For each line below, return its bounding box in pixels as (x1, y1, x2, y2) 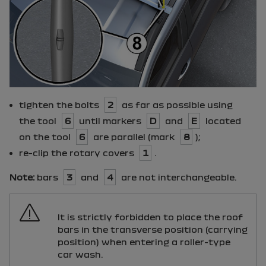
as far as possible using (119, 100, 233, 109)
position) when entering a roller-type (58, 237, 230, 246)
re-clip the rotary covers (19, 148, 137, 157)
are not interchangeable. (119, 172, 236, 182)
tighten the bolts (19, 100, 102, 109)
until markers (77, 116, 144, 125)
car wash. (58, 249, 103, 259)
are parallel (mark (91, 132, 178, 141)
